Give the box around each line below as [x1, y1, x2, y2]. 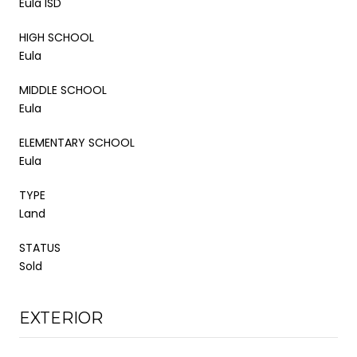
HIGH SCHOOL [19, 29, 94, 45]
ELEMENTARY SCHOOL [19, 134, 135, 151]
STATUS [19, 239, 61, 256]
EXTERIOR [19, 308, 103, 328]
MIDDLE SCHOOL [19, 81, 107, 98]
